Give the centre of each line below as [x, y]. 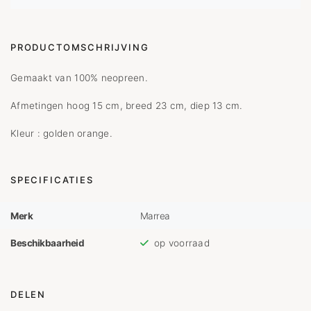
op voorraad [182, 243]
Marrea [155, 216]
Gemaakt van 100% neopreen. [79, 78]
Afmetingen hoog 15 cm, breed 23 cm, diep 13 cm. [127, 106]
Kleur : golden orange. [61, 133]
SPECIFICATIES [52, 180]
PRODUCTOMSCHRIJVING [80, 47]
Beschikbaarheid [48, 243]
